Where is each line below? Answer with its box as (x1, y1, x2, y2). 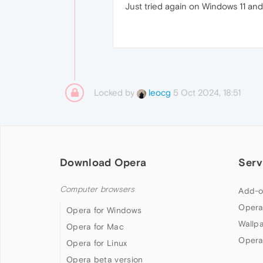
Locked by (94, 87, 137, 97)
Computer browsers (60, 184, 135, 194)
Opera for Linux (66, 238, 127, 248)
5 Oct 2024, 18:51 (173, 87, 241, 97)
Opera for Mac (66, 221, 124, 231)
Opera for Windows (66, 205, 142, 215)
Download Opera (60, 156, 147, 168)
